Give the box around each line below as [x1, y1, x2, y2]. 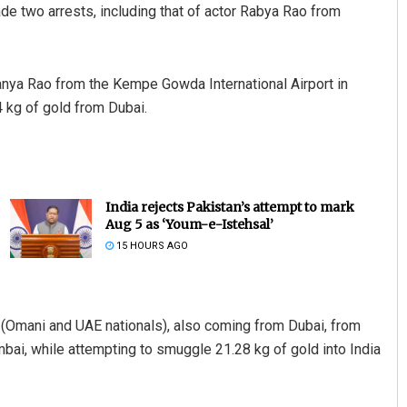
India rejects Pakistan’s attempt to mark [104, 199, 354, 216]
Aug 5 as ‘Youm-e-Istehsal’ [104, 216, 273, 233]
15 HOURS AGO [113, 240, 188, 253]
